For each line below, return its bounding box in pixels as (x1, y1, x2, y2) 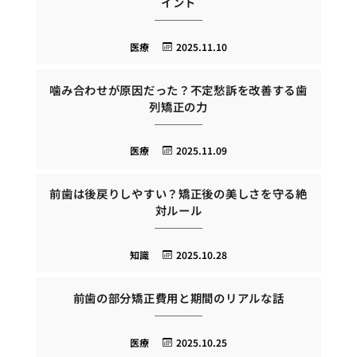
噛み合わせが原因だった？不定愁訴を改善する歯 (49, 80, 308, 98)
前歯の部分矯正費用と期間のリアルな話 (73, 288, 284, 306)
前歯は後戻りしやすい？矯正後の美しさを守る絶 (49, 185, 308, 202)
